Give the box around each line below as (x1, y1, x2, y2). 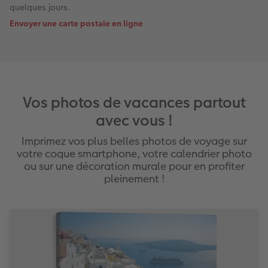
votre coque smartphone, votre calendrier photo (16, 146, 252, 162)
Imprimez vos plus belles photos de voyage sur (21, 133, 247, 149)
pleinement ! (103, 171, 165, 187)
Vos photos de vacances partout (22, 92, 246, 114)
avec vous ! (95, 110, 173, 132)
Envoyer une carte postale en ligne (10, 17, 143, 29)
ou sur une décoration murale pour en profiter (23, 159, 245, 174)
